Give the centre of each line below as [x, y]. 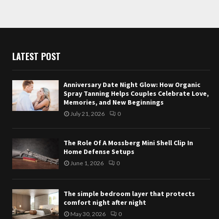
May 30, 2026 [88, 214]
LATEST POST [36, 56]
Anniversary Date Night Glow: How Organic [132, 85]
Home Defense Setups [99, 152]
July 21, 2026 [88, 114]
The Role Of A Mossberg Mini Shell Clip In [128, 143]
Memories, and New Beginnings [114, 102]
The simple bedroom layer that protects [129, 194]
